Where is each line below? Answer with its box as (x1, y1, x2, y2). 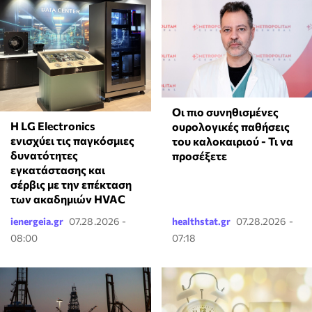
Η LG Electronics (10, 119, 95, 133)
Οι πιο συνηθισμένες (171, 104, 279, 118)
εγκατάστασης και (10, 163, 105, 177)
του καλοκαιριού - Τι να (171, 134, 293, 148)
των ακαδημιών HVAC (10, 192, 125, 206)
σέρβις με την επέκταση (10, 178, 132, 192)
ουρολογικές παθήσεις (171, 119, 290, 133)
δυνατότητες (10, 148, 78, 162)
